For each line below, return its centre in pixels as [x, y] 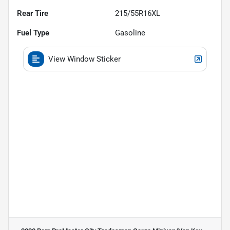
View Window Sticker [84, 59]
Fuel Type [33, 33]
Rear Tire [33, 13]
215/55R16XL [138, 13]
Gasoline [130, 33]
